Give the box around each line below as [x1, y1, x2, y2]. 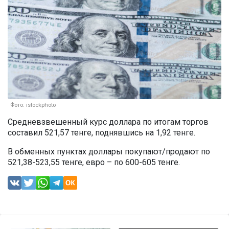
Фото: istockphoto [10, 102, 56, 109]
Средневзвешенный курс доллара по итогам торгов [8, 117, 209, 127]
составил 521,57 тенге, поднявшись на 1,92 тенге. [8, 128, 195, 138]
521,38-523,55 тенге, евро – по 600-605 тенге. [8, 157, 182, 168]
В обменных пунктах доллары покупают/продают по [8, 147, 210, 157]
